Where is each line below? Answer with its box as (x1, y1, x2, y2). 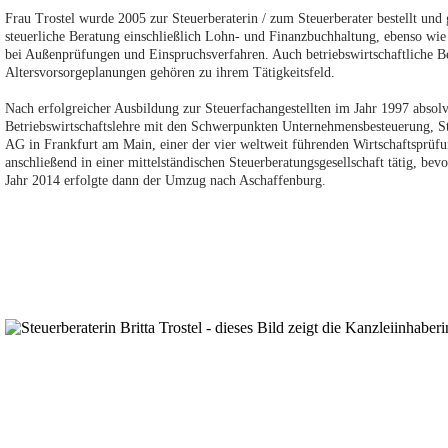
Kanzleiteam (35, 351, 254, 407)
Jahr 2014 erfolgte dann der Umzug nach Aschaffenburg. (5, 173, 326, 188)
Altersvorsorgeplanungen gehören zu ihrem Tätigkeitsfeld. (5, 65, 335, 80)
